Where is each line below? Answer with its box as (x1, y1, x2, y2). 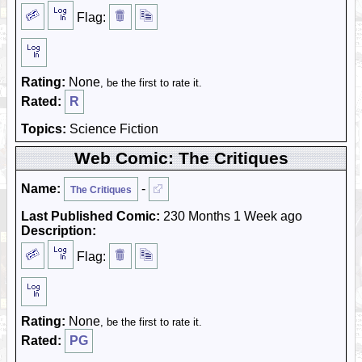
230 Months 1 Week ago (160, 209, 302, 223)
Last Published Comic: (21, 209, 160, 223)
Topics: (21, 122, 66, 136)
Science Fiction (66, 122, 158, 136)
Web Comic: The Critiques (74, 149, 288, 167)
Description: (21, 224, 96, 238)
